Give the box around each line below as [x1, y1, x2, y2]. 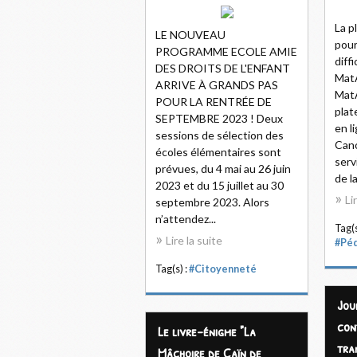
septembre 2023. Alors [155, 195, 269, 209]
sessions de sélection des [155, 128, 284, 142]
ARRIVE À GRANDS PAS [155, 78, 278, 92]
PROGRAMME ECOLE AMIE [155, 45, 297, 58]
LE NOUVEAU [155, 28, 226, 41]
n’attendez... [155, 212, 216, 226]
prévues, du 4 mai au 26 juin [155, 162, 291, 175]
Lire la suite [166, 233, 222, 247]
